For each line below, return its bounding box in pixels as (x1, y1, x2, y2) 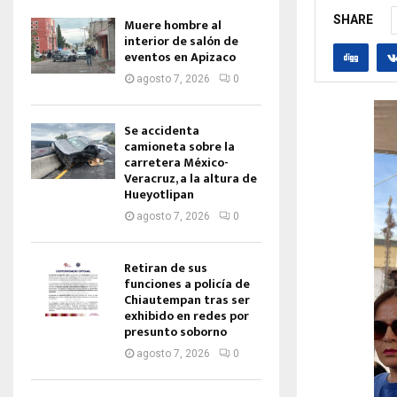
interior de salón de (124, 31, 238, 51)
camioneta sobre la (124, 136, 235, 157)
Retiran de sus (124, 258, 207, 278)
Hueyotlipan (124, 184, 194, 205)
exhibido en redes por (124, 306, 249, 326)
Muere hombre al (124, 15, 222, 35)
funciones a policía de (124, 274, 250, 294)
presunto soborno (124, 322, 227, 342)
